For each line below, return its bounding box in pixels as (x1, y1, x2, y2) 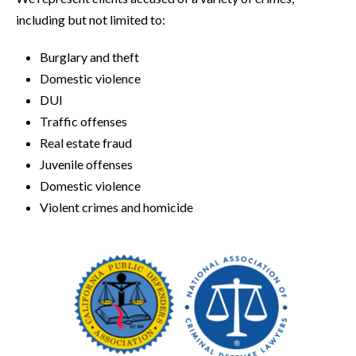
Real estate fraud (40, 135, 132, 150)
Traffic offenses (40, 114, 127, 129)
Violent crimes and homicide (40, 199, 193, 215)
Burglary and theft (40, 49, 139, 64)
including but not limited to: (16, 12, 165, 27)
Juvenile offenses (40, 157, 133, 172)
